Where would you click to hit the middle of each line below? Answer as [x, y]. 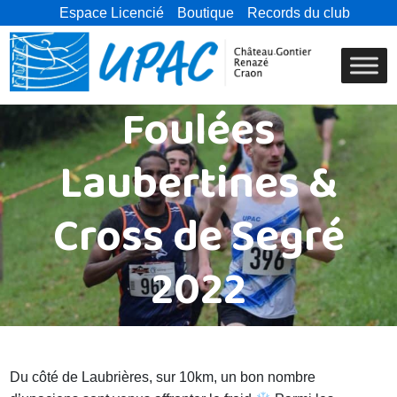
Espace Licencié [112, 13]
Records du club [299, 13]
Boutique [206, 13]
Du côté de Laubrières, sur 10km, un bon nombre [163, 378]
